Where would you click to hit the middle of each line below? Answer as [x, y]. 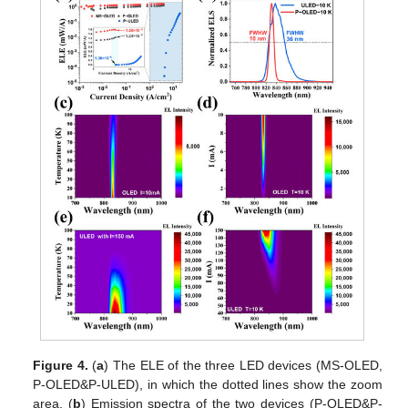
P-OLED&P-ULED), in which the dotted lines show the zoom [208, 384]
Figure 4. [61, 365]
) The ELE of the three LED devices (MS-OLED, [243, 365]
